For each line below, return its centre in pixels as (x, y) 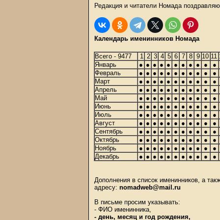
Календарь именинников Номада (147, 39)
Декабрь (107, 156)
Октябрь (107, 140)
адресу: (107, 187)
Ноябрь (106, 148)
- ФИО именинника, (123, 209)
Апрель (106, 90)
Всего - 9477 (113, 56)
